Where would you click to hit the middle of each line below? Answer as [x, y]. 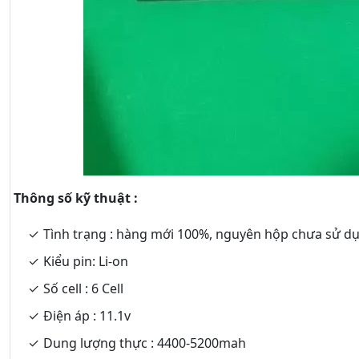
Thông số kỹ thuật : [76, 198]
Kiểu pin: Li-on [86, 261]
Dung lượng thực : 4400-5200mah [145, 343]
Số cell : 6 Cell [83, 288]
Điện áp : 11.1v [87, 316]
